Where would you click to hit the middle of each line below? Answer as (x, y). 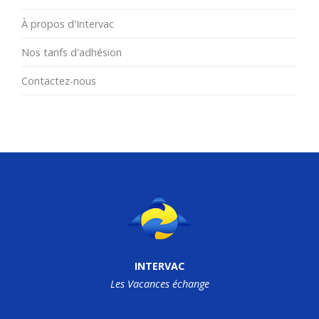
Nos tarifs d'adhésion (72, 52)
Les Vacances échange (159, 284)
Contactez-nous (59, 81)
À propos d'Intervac (68, 24)
